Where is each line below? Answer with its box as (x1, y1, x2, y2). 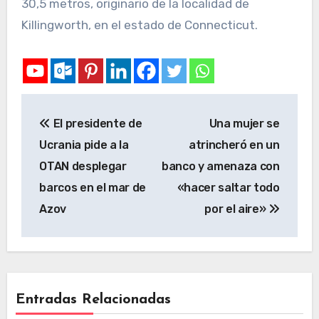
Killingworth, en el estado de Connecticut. (21, 18, 258, 33)
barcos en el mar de (39, 180, 147, 194)
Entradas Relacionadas (16, 293, 172, 308)
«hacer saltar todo (177, 180, 280, 194)
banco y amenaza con (161, 159, 280, 173)
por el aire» (204, 202, 269, 216)
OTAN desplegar (39, 159, 127, 173)
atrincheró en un (188, 137, 280, 152)
